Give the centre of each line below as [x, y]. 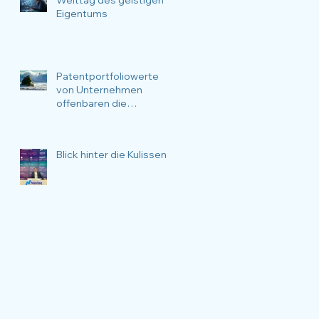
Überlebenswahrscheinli [114, 116]
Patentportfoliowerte [108, 76]
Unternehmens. [93, 143]
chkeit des [81, 130]
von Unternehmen [99, 89]
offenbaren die [91, 103]
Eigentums [82, 13]
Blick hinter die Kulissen [111, 154]
